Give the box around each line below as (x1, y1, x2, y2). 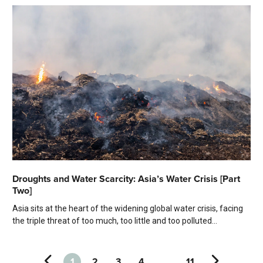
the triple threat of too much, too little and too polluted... (12, 216, 217, 226)
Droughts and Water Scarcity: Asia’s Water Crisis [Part (12, 172, 240, 186)
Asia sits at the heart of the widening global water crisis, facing (12, 204, 243, 214)
